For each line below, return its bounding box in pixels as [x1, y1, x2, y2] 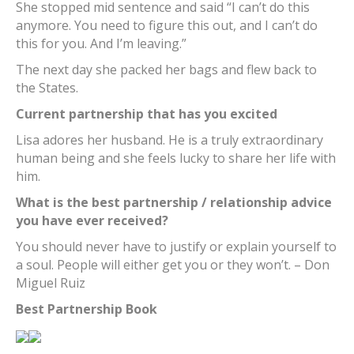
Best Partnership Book [16, 300, 157, 318]
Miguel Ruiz [16, 274, 85, 292]
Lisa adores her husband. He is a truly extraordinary [16, 131, 323, 149]
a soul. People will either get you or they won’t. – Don [16, 256, 330, 274]
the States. [16, 79, 78, 97]
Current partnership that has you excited [16, 105, 277, 123]
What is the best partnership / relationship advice [16, 194, 332, 212]
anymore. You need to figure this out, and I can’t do [16, 17, 318, 35]
